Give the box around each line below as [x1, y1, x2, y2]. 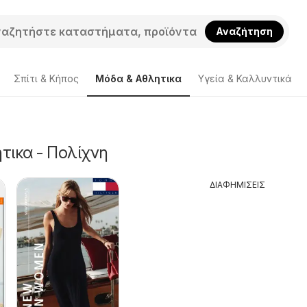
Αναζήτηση [216, 25, 273, 37]
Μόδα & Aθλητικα [95, 73, 182, 84]
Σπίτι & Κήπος [14, 73, 79, 84]
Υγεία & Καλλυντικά [198, 73, 292, 84]
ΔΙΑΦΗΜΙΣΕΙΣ [210, 180, 266, 190]
